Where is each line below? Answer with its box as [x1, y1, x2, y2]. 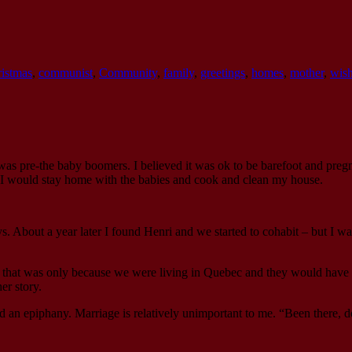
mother [290, 65, 324, 79]
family [163, 65, 194, 79]
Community [99, 65, 157, 79]
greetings [200, 65, 245, 79]
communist [38, 65, 93, 79]
